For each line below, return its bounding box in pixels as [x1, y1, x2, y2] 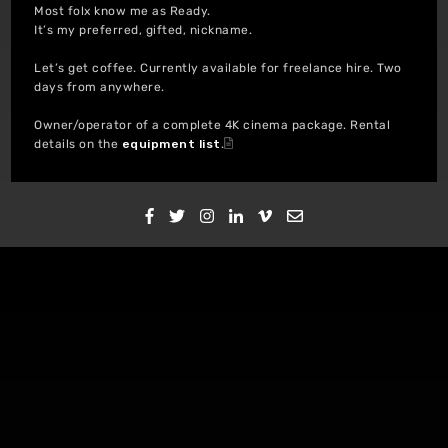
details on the [34, 136, 122, 151]
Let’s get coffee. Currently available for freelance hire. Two [34, 60, 402, 75]
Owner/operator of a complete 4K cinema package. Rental [34, 117, 391, 132]
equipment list [121, 136, 221, 151]
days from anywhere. [34, 79, 165, 94]
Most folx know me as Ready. [34, 3, 211, 18]
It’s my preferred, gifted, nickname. [34, 22, 253, 37]
